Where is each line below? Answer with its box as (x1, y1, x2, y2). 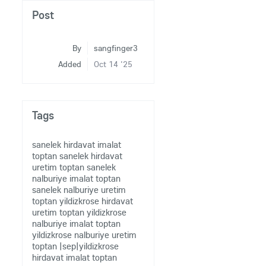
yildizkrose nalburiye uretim (32, 229, 137, 240)
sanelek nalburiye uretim (32, 184, 126, 195)
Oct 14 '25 (94, 59, 133, 69)
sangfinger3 (94, 43, 138, 53)
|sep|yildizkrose (59, 240, 119, 252)
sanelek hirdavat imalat (32, 139, 122, 150)
